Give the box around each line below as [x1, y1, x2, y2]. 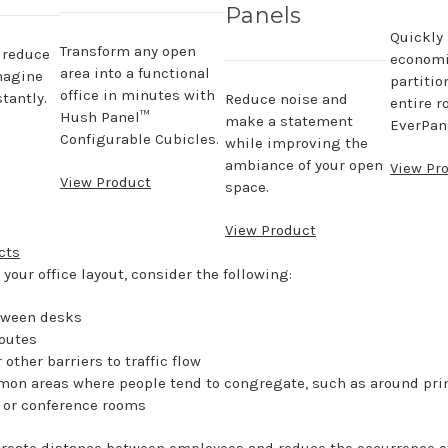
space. [225, 178, 269, 197]
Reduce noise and [225, 90, 348, 109]
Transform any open [60, 42, 196, 61]
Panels [225, 2, 302, 30]
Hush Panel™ [60, 108, 150, 127]
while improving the [225, 134, 368, 153]
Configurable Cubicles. [60, 130, 219, 149]
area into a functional [60, 64, 210, 83]
